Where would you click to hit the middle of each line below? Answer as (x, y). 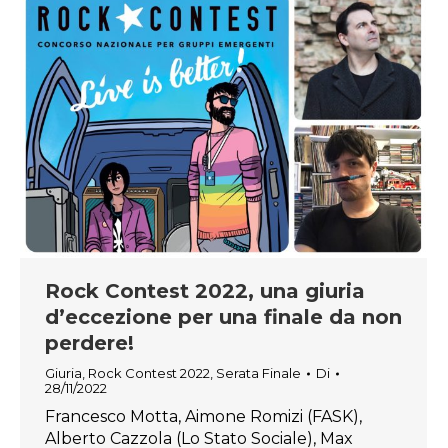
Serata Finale (258, 373)
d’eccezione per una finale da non (223, 317)
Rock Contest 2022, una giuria (205, 291)
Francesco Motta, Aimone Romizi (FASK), (203, 416)
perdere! (89, 343)
